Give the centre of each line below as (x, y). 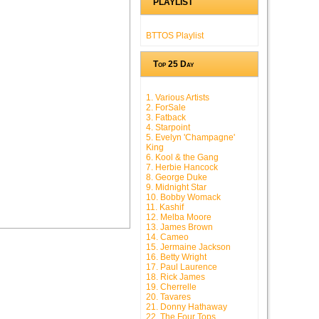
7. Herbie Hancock (182, 168)
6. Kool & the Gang (182, 158)
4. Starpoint (168, 128)
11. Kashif (165, 208)
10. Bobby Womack (183, 198)
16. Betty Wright (176, 257)
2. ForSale (166, 108)
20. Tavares (168, 297)
